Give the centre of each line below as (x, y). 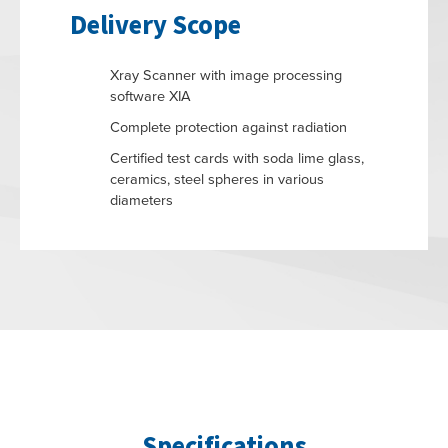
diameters (141, 200)
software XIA (150, 96)
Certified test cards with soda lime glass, (237, 158)
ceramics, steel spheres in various (217, 179)
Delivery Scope (155, 26)
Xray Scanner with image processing (226, 75)
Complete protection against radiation (228, 127)
